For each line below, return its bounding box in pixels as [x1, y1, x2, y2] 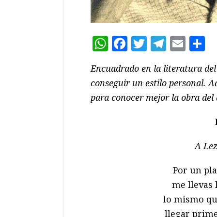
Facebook [127, 32, 198, 54]
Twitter [147, 32, 203, 54]
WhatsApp [108, 32, 187, 54]
